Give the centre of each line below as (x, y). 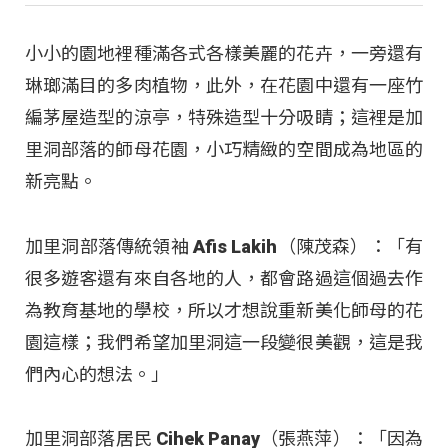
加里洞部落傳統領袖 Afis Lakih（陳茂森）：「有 (224, 246)
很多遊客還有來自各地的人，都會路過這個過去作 (224, 278)
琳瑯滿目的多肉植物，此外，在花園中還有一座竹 (224, 86)
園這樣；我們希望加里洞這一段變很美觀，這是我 (224, 342)
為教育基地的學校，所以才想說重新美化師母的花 (224, 310)
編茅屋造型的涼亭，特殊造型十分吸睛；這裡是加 (224, 118)
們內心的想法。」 (97, 374)
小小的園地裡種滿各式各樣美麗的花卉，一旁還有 (224, 54)
